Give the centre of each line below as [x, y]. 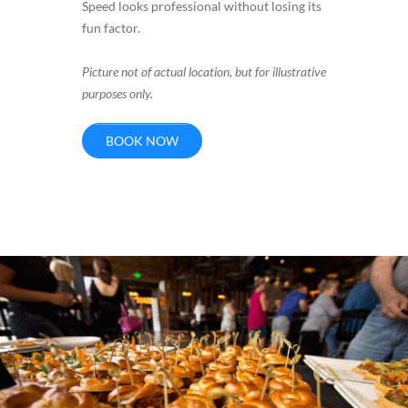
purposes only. [118, 94]
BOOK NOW [142, 141]
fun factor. [111, 28]
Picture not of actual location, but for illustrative [204, 72]
